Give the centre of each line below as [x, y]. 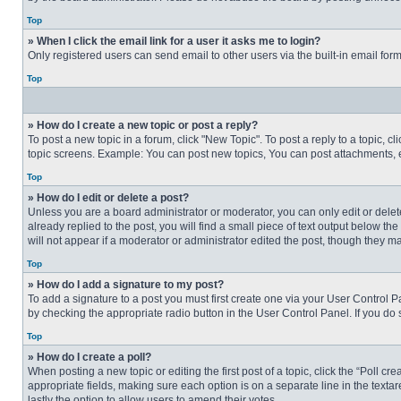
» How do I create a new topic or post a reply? [143, 125]
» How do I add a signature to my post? [126, 285]
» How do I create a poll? [90, 357]
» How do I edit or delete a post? [108, 198]
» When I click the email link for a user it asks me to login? [174, 41]
